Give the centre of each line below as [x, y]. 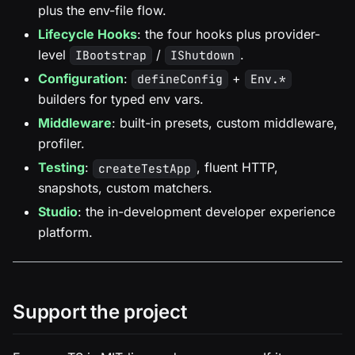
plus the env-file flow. [102, 10]
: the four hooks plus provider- [229, 34]
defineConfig [179, 79]
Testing [61, 167]
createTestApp [144, 169]
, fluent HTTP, [237, 167]
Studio [58, 212]
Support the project [100, 312]
